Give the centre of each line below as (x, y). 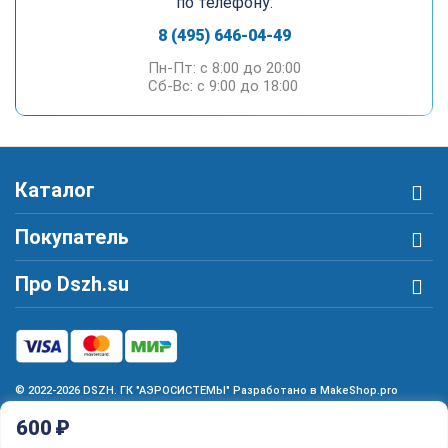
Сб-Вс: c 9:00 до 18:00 (222, 86)
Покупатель (72, 237)
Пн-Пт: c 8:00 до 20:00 (224, 68)
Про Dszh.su (72, 284)
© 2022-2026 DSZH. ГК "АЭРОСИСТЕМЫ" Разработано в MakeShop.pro (206, 390)
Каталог (55, 190)
